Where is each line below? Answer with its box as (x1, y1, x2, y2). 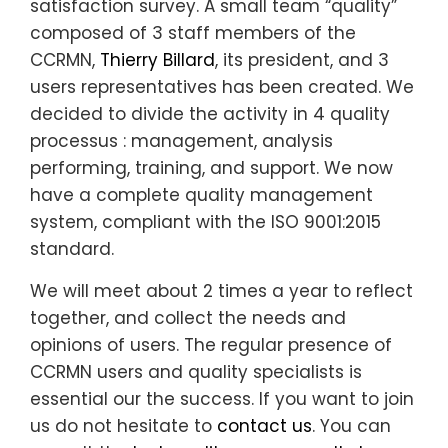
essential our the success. (30, 386, 254, 411)
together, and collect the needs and (30, 305, 346, 330)
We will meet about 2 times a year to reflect (30, 278, 413, 303)
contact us (217, 413, 312, 438)
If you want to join (259, 386, 414, 411)
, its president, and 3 (215, 47, 389, 72)
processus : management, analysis (30, 128, 333, 153)
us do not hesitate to (30, 413, 217, 438)
